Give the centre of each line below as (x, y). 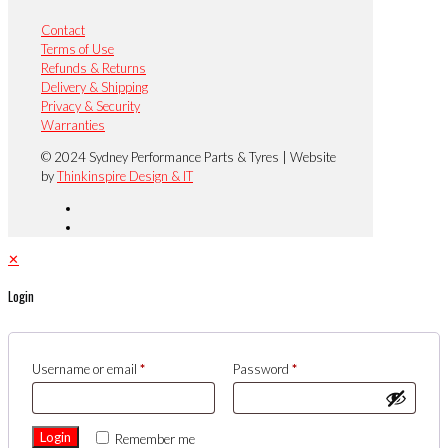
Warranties (73, 124)
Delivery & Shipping (94, 86)
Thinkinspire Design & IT (125, 175)
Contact (63, 29)
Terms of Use (77, 48)
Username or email (86, 369)
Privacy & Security (90, 105)
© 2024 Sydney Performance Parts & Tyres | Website (188, 156)
